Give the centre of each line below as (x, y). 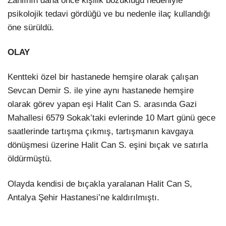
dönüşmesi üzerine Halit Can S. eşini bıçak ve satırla (108, 145)
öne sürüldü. (31, 28)
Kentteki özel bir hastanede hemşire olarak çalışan (103, 77)
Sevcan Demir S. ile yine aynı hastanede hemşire (101, 91)
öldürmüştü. (30, 159)
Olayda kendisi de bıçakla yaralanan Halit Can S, (100, 184)
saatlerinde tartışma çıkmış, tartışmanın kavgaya (100, 132)
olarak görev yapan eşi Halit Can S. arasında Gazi (102, 104)
